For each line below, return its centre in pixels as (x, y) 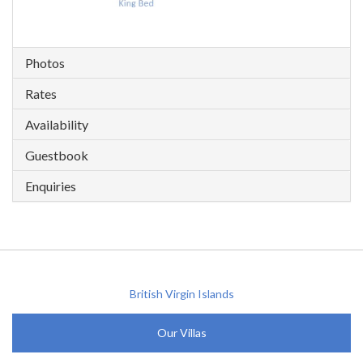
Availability (57, 125)
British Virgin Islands (181, 294)
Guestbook (57, 156)
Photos (45, 63)
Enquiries (51, 186)
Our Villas (181, 333)
